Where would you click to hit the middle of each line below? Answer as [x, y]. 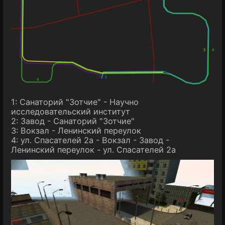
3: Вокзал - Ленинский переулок [76, 130]
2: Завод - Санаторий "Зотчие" [73, 121]
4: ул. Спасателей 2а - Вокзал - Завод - [90, 140]
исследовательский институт [71, 111]
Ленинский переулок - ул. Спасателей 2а [93, 149]
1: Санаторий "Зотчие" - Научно [75, 102]
